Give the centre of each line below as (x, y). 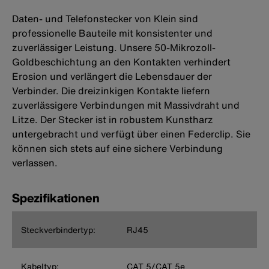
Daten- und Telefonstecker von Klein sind (105, 19)
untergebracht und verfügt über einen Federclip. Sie (131, 134)
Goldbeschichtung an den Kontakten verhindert (121, 62)
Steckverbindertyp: (58, 230)
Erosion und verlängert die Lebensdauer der (112, 77)
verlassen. (35, 163)
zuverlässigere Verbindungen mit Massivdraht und (126, 105)
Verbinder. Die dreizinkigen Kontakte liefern (111, 91)
